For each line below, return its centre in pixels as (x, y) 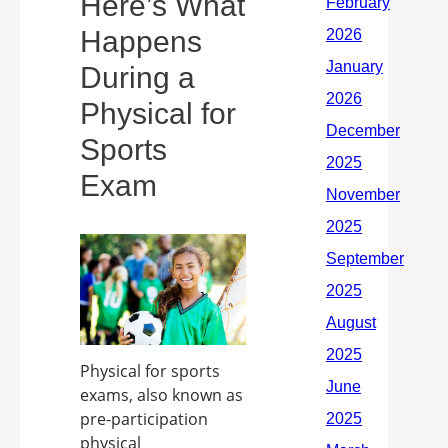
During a (137, 77)
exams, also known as (161, 394)
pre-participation (144, 418)
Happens (141, 41)
